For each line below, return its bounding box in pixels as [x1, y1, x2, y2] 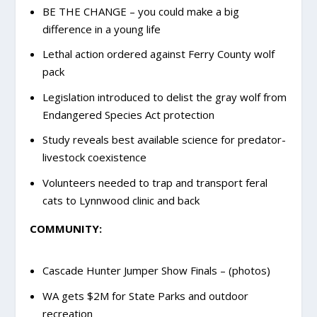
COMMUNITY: [30, 221, 103, 236]
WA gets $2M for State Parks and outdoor [42, 288, 248, 303]
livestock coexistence [42, 150, 146, 165]
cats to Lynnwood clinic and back [42, 192, 200, 207]
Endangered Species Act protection [42, 107, 214, 122]
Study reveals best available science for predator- [42, 132, 286, 147]
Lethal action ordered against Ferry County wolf [42, 47, 275, 62]
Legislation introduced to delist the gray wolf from [42, 89, 287, 104]
